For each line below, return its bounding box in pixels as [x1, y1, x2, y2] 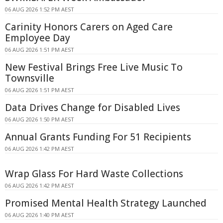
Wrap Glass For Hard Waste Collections [5, 167, 183, 180]
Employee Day [5, 31, 70, 44]
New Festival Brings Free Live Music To [5, 60, 183, 74]
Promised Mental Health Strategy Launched [5, 196, 207, 210]
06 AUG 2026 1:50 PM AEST [5, 115, 74, 123]
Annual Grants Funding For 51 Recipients [5, 130, 191, 143]
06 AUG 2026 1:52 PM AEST [5, 5, 74, 13]
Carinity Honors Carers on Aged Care [5, 20, 173, 33]
